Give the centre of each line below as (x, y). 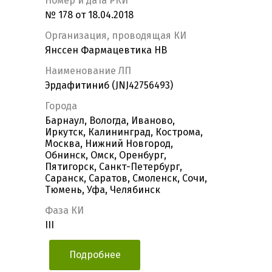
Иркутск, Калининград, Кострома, (124, 132)
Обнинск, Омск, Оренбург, (106, 155)
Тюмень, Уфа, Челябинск (103, 190)
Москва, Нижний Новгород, (109, 144)
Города (61, 106)
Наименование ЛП (88, 71)
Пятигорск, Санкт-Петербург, (114, 167)
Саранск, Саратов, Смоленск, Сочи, (126, 178)
